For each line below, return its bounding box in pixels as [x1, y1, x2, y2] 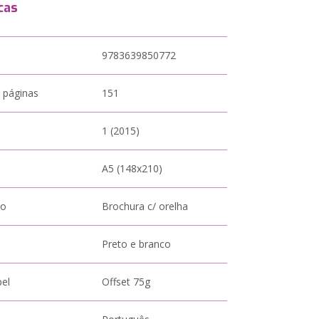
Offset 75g [102, 275, 151, 288]
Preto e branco [102, 237, 172, 251]
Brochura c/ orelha [102, 199, 189, 213]
